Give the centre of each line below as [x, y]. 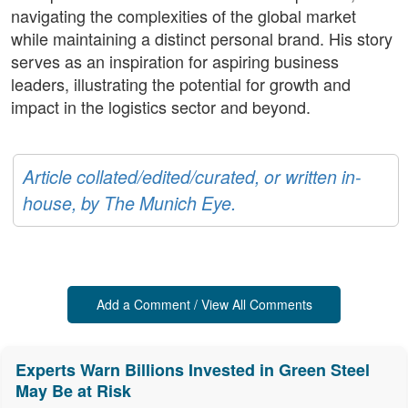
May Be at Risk [73, 391]
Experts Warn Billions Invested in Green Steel [193, 370]
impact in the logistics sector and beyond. [161, 107]
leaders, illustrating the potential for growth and [181, 84]
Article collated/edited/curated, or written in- [192, 177]
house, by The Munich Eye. [129, 204]
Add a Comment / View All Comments [204, 305]
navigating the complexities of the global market [184, 16]
